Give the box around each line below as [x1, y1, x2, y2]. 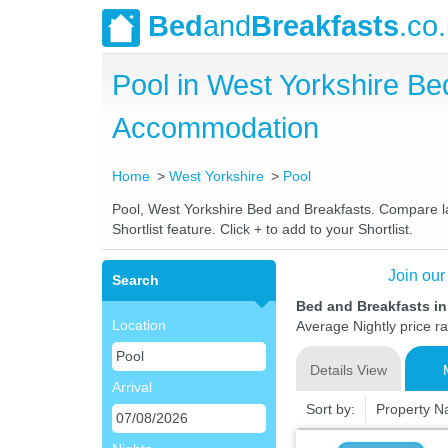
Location [112, 317, 166, 333]
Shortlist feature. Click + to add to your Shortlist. [112, 221, 413, 237]
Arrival [112, 379, 152, 395]
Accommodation [112, 112, 319, 144]
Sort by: [305, 401, 355, 417]
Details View [309, 362, 387, 378]
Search [112, 272, 159, 288]
